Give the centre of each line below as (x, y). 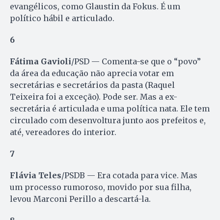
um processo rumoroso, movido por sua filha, (101, 187)
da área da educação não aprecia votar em (92, 73)
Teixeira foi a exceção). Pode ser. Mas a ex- (94, 97)
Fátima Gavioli (41, 62)
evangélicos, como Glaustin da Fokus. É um (95, 7)
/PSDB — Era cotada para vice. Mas (129, 176)
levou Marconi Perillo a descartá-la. (80, 199)
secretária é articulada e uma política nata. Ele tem (110, 109)
